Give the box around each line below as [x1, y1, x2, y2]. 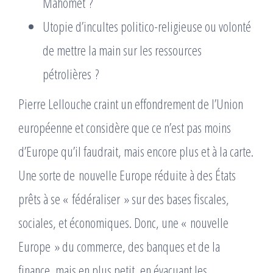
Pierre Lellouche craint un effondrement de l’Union [18, 94, 243, 113]
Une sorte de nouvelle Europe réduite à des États [18, 166, 236, 184]
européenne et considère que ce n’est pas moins [18, 118, 231, 136]
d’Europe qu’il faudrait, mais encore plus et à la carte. [18, 142, 253, 160]
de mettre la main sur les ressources [43, 41, 202, 59]
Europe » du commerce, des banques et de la [18, 237, 220, 255]
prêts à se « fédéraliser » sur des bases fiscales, [18, 190, 229, 208]
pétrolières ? [43, 65, 99, 83]
